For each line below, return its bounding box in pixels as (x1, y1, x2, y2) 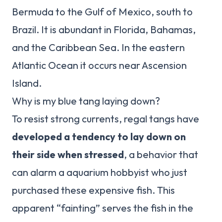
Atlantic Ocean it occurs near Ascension (12, 59, 187, 72)
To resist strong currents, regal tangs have (12, 112, 199, 125)
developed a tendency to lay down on (12, 130, 186, 143)
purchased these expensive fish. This (12, 184, 175, 197)
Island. (12, 77, 42, 90)
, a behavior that (124, 148, 198, 161)
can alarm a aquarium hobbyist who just (12, 166, 187, 179)
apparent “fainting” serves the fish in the (12, 202, 193, 215)
